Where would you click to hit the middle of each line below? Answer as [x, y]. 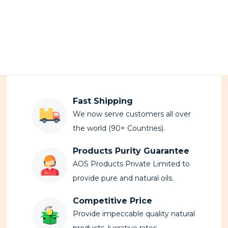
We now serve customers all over [132, 114]
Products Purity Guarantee [131, 151]
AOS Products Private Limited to [131, 164]
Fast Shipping [103, 101]
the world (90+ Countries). [119, 128]
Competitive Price [112, 201]
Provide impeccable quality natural [134, 213]
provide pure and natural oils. [123, 178]
